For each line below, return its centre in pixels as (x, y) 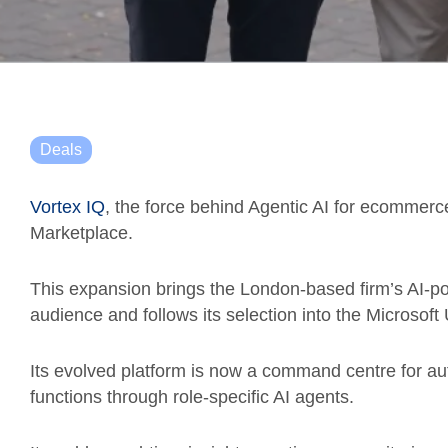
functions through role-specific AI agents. (192, 397)
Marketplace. (84, 233)
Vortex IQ (67, 207)
